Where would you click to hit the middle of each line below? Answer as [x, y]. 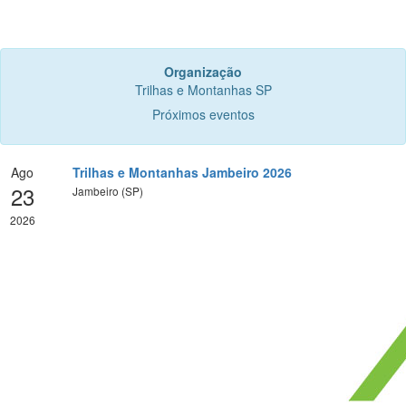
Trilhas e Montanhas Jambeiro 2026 [182, 172]
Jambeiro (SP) [107, 190]
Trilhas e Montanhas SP [203, 89]
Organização [203, 71]
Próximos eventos [203, 114]
